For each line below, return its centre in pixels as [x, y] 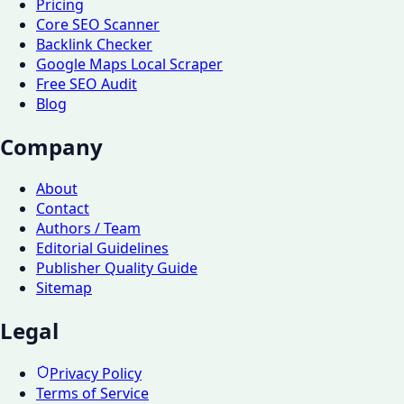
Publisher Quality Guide [117, 268]
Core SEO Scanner [98, 24]
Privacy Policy [96, 374]
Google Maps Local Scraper [129, 64]
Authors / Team [88, 229]
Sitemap [64, 288]
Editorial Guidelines [102, 248]
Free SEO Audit [87, 83]
